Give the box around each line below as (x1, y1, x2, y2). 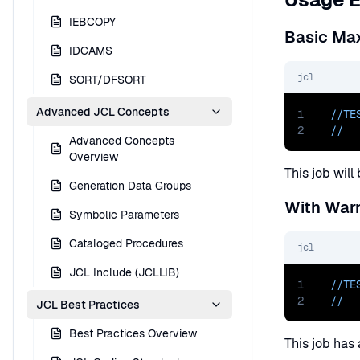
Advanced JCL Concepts (36, 104, 170, 119)
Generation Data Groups (69, 178, 191, 193)
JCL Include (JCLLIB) (69, 265, 179, 280)
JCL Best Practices (36, 297, 140, 312)
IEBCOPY (69, 14, 116, 29)
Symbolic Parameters (69, 207, 179, 222)
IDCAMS (69, 43, 112, 58)
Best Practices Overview (69, 326, 197, 341)
